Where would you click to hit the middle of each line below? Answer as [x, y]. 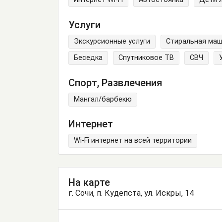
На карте [89, 183]
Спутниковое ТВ [146, 58]
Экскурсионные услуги [112, 42]
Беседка [88, 58]
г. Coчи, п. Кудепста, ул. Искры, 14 [131, 193]
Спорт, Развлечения [115, 83]
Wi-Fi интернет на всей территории [133, 141]
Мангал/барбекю [103, 99]
